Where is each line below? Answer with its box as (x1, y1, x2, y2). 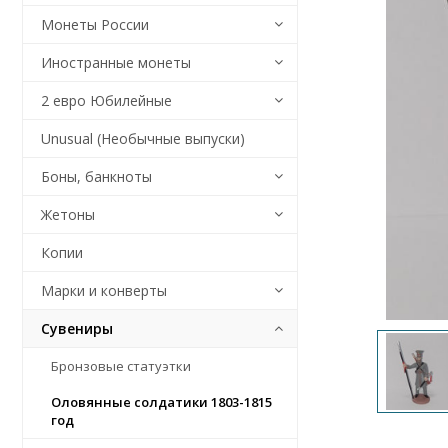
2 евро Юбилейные (41, 91, 172, 110)
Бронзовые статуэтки (51, 357, 191, 375)
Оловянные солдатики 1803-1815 (51, 393, 272, 411)
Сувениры (41, 319, 113, 338)
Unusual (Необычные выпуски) (41, 129, 245, 148)
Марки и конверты (41, 281, 167, 300)
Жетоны (41, 205, 95, 224)
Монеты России (41, 15, 149, 34)
